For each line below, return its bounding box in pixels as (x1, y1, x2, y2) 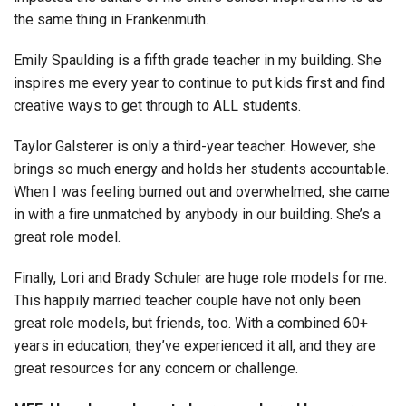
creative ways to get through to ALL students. (14, 97, 308, 115)
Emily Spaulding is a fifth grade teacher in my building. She (14, 52, 382, 70)
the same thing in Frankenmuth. (14, 11, 208, 29)
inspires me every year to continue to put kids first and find (14, 74, 385, 92)
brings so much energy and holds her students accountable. (14, 160, 389, 179)
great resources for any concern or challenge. (14, 360, 305, 378)
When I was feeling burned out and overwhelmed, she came (14, 183, 390, 201)
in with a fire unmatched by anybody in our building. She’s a (14, 206, 381, 224)
